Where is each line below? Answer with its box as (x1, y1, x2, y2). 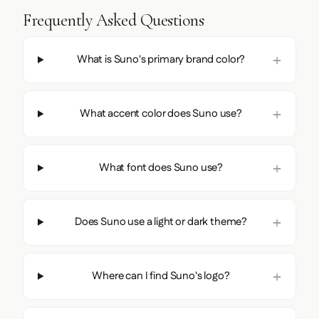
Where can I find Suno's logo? (92, 268, 230, 283)
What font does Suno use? (98, 159, 224, 175)
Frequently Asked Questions (23, 9, 204, 31)
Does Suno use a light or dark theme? (74, 214, 248, 229)
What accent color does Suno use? (80, 105, 242, 121)
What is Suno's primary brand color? (76, 51, 246, 67)
